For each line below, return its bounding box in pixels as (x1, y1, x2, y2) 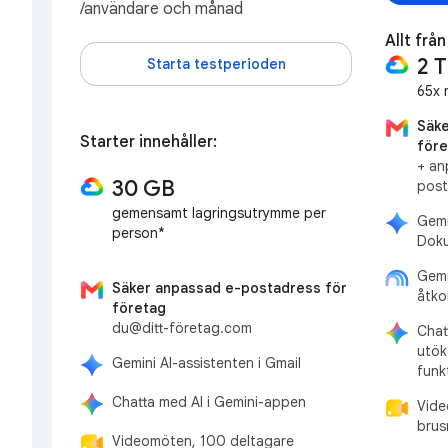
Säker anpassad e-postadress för (112, 279, 347, 298)
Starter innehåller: (80, 132, 217, 153)
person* (112, 223, 165, 242)
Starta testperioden (146, 54, 286, 73)
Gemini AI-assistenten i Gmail (112, 354, 301, 373)
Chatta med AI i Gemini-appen (112, 393, 306, 412)
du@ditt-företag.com (112, 319, 252, 338)
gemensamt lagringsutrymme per (112, 203, 326, 222)
